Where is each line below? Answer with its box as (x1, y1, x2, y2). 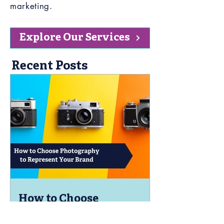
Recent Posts (11, 59, 87, 74)
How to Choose (18, 192, 98, 206)
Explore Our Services (19, 31, 130, 44)
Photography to (18, 206, 103, 219)
